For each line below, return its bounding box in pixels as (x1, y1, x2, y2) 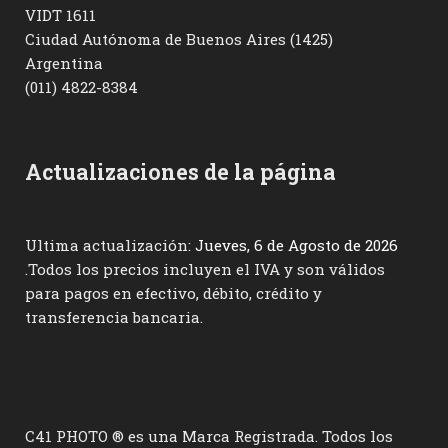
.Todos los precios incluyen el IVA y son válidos (24, 258, 385, 279)
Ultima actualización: (24, 234, 195, 255)
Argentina (24, 52, 103, 73)
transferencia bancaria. (24, 306, 203, 327)
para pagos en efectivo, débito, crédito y (24, 282, 322, 303)
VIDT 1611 (24, 4, 96, 25)
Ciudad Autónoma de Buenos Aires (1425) (24, 28, 333, 49)
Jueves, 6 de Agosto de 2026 (194, 234, 398, 255)
